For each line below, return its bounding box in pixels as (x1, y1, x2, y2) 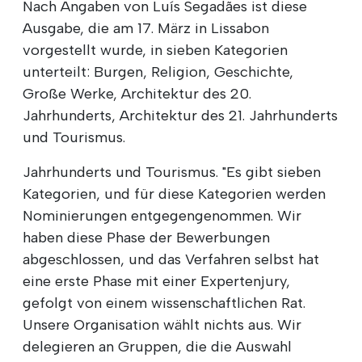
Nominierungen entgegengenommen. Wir (23, 206, 301, 225)
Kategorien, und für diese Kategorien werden (23, 184, 326, 203)
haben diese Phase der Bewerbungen (23, 228, 270, 246)
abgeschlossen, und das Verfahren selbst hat (23, 250, 319, 268)
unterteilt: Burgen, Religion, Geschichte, (23, 62, 293, 81)
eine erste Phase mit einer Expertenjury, (23, 271, 290, 290)
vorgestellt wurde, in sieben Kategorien (23, 40, 288, 59)
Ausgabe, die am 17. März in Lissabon (23, 19, 269, 37)
